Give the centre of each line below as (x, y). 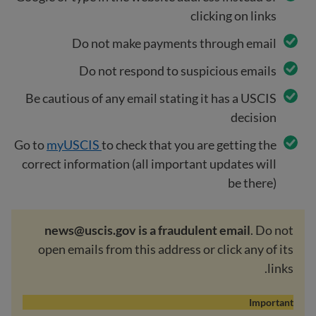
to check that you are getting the (189, 144)
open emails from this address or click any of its (166, 249)
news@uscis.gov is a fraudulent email (147, 230)
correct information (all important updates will (149, 163)
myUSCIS (74, 144)
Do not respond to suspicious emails (178, 70)
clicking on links (233, 15)
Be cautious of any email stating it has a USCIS (151, 98)
